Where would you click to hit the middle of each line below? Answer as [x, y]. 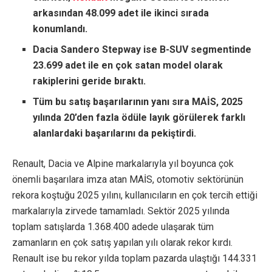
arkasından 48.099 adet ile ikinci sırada [121, 13]
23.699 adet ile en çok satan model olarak [128, 66]
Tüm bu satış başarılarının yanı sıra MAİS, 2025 [138, 102]
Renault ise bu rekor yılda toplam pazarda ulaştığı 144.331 [134, 259]
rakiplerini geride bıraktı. [90, 81]
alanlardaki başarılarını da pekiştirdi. [115, 134]
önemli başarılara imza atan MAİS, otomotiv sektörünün [128, 180]
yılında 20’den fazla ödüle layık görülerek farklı [139, 118]
